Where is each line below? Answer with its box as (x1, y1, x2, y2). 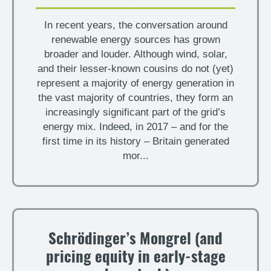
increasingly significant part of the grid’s (45, 106, 226, 118)
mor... (122, 150, 149, 162)
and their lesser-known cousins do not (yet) (38, 63, 233, 74)
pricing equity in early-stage (45, 251, 226, 266)
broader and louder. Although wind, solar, (44, 48, 227, 60)
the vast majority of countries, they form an (38, 92, 233, 103)
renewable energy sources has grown (51, 34, 220, 45)
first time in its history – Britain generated (42, 135, 229, 147)
